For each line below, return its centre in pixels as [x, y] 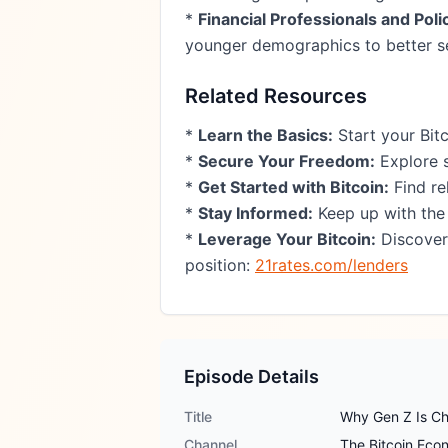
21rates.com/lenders [331, 265]
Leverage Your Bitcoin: [287, 239]
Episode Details [251, 376]
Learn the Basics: [265, 135]
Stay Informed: [255, 213]
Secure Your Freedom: [286, 161]
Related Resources [276, 96]
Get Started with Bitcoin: [293, 187]
